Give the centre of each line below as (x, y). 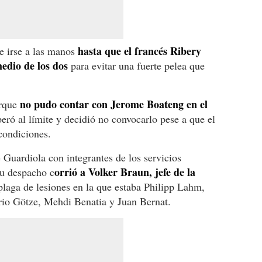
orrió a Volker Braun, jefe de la (125, 172)
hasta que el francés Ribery (139, 51)
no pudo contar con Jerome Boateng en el (112, 104)
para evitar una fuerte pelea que (136, 65)
